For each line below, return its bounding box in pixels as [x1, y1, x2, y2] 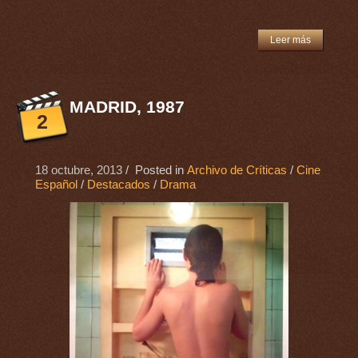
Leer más [270, 34, 312, 46]
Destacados [86, 178, 150, 192]
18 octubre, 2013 [34, 164, 122, 177]
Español [34, 178, 78, 192]
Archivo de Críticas [186, 164, 287, 177]
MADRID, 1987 [69, 97, 185, 117]
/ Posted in [121, 164, 187, 177]
